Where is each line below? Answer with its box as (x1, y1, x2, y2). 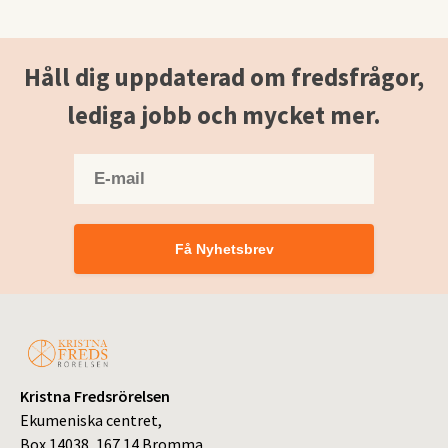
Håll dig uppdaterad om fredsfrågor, (24, 61, 424, 94)
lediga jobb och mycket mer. (67, 99, 381, 132)
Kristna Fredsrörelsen (20, 386, 170, 407)
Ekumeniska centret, (20, 410, 162, 431)
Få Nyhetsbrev (174, 241, 274, 258)
